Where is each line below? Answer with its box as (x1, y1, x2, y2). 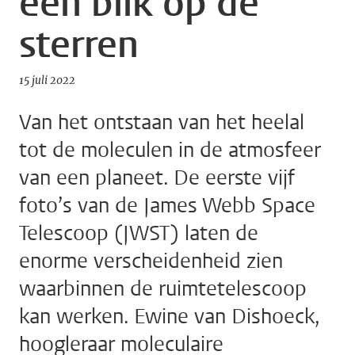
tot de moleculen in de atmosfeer (19, 136, 321, 165)
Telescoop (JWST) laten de (19, 219, 258, 248)
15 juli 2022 (19, 74, 75, 88)
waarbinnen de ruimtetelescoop (19, 275, 307, 303)
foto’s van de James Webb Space (19, 192, 315, 220)
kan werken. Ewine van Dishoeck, (19, 303, 319, 331)
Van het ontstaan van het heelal (19, 109, 304, 137)
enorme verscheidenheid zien (19, 247, 283, 276)
